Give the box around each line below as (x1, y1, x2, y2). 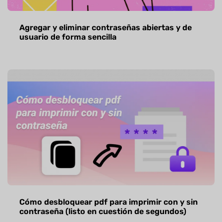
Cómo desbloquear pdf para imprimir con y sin (19, 197, 198, 207)
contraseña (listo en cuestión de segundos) (19, 206, 186, 216)
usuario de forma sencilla (19, 32, 116, 42)
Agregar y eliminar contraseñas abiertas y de (19, 22, 192, 32)
